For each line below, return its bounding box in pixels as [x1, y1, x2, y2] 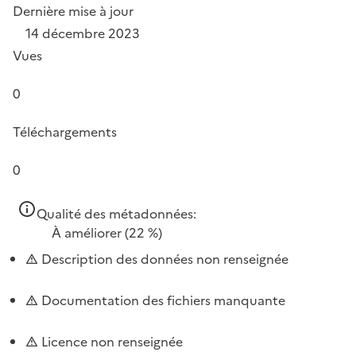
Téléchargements [13, 122, 117, 141]
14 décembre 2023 [25, 23, 140, 43]
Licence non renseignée [38, 331, 183, 351]
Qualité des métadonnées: [37, 203, 196, 223]
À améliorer [52, 222, 122, 242]
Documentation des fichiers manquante [38, 290, 285, 310]
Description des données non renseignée [38, 249, 288, 269]
